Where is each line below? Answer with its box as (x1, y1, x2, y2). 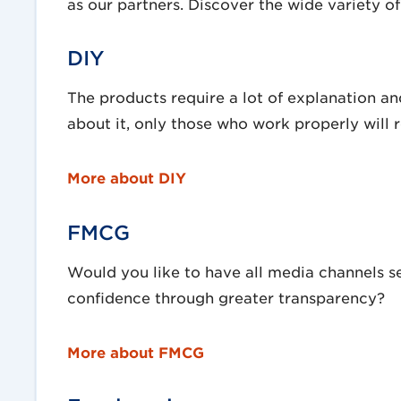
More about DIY (66, 168, 186, 187)
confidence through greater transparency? (66, 287, 385, 306)
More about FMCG (66, 342, 204, 361)
